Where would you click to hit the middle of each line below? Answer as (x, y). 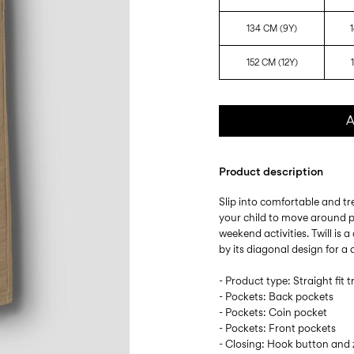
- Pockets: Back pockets (277, 296)
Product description (271, 171)
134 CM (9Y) (272, 28)
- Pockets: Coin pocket (273, 312)
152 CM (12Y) (272, 62)
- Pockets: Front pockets (278, 328)
